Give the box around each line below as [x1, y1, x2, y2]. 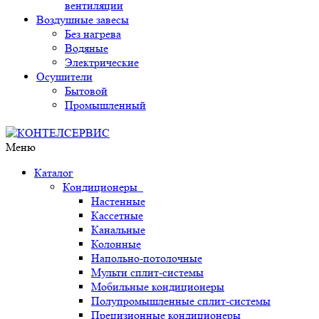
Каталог [34, 166, 73, 179]
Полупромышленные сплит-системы [91, 294, 271, 308]
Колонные [91, 237, 141, 251]
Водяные [65, 41, 108, 55]
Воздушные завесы [36, 13, 129, 26]
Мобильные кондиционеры [91, 280, 224, 293]
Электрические [65, 56, 139, 69]
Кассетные [91, 209, 143, 222]
